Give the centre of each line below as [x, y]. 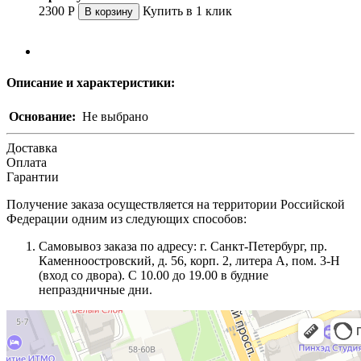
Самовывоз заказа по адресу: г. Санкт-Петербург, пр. [183, 247]
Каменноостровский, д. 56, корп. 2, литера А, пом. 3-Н [189, 261]
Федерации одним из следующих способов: [127, 219]
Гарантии [33, 177]
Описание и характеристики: [91, 83]
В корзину [109, 11]
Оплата [27, 163]
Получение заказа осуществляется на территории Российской [176, 205]
